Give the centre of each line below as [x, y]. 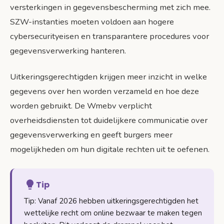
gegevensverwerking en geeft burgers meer [91, 134]
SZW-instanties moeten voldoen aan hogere [92, 21]
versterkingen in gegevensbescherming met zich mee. [110, 7]
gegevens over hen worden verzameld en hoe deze [104, 91]
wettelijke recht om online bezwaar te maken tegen [113, 213]
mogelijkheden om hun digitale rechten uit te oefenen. [110, 149]
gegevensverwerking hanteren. [68, 50]
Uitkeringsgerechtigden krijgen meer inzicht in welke [108, 76]
